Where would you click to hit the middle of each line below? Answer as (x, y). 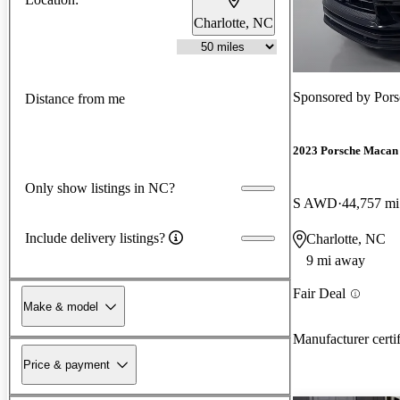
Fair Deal (319, 294)
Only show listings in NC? (100, 187)
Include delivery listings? (95, 237)
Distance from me (75, 99)
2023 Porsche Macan (346, 151)
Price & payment (67, 364)
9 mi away (336, 261)
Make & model (61, 306)
